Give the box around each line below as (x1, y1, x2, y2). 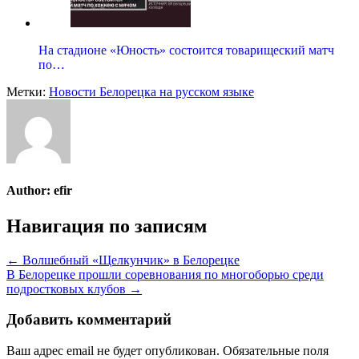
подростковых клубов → (6, 281, 142, 296)
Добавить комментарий (6, 311, 171, 329)
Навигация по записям (6, 215, 207, 236)
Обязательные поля (223, 344, 329, 357)
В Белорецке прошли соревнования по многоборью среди (6, 267, 324, 281)
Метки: (6, 85, 49, 99)
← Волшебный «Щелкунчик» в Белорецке (6, 252, 240, 267)
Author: (6, 184, 54, 198)
